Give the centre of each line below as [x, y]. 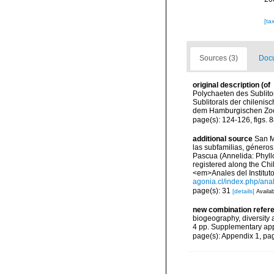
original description [226, 85]
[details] [243, 191]
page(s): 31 [213, 191]
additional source [223, 139]
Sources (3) [219, 58]
